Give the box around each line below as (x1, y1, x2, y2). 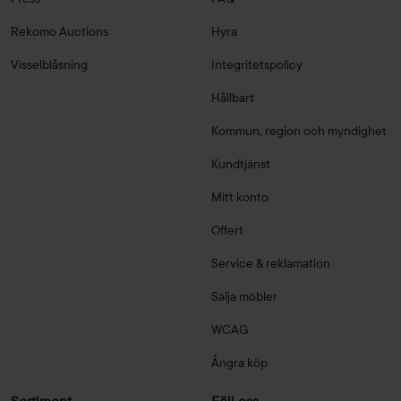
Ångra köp (211, 354, 268, 371)
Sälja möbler (211, 288, 277, 305)
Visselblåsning (11, 56, 88, 73)
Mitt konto (211, 189, 269, 206)
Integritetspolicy (211, 56, 303, 73)
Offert (211, 222, 243, 239)
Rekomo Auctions (11, 23, 108, 40)
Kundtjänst (211, 156, 270, 173)
